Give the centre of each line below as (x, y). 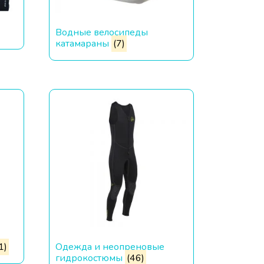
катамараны (84, 43)
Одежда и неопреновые (110, 247)
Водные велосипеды (102, 32)
